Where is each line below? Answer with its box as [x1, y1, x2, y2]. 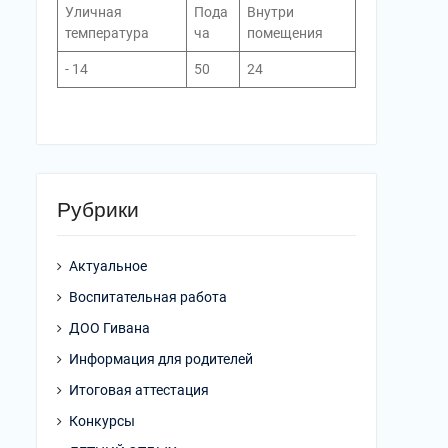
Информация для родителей [69, 351, 253, 368]
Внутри [247, 4, 294, 21]
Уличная [65, 4, 122, 21]
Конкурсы [69, 413, 135, 430]
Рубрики [57, 198, 139, 222]
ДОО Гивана [69, 320, 150, 337]
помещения [247, 25, 323, 42]
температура [65, 25, 149, 42]
